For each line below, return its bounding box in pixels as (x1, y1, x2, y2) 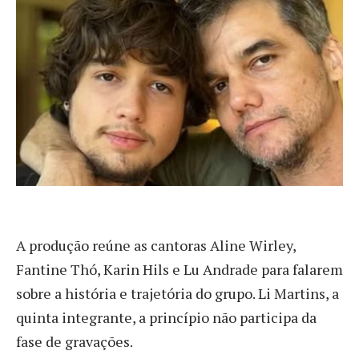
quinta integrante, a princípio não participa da (16, 308, 317, 328)
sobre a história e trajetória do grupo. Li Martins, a (16, 284, 339, 304)
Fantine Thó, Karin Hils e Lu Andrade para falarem (16, 260, 343, 280)
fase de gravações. (16, 332, 133, 352)
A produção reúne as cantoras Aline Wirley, (16, 236, 296, 256)
